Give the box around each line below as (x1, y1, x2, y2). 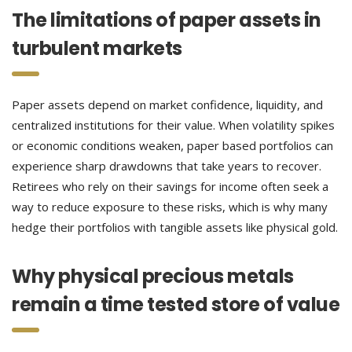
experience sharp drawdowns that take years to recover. (12, 158, 321, 174)
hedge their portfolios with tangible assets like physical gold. (12, 219, 338, 235)
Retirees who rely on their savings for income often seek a (12, 178, 328, 194)
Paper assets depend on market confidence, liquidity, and (12, 97, 323, 112)
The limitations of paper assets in (12, 7, 321, 33)
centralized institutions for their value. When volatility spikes (12, 117, 335, 133)
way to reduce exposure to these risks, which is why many (12, 199, 328, 214)
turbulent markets (12, 35, 182, 61)
